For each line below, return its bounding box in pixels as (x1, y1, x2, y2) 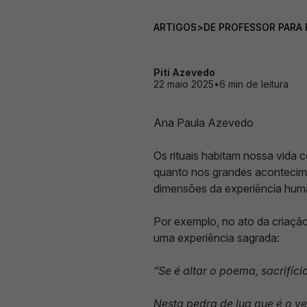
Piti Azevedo (153, 66, 215, 78)
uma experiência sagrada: (153, 231, 280, 245)
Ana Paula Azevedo (153, 116, 254, 130)
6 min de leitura (219, 78, 288, 90)
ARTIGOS (153, 21, 197, 33)
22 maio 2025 (153, 78, 214, 90)
